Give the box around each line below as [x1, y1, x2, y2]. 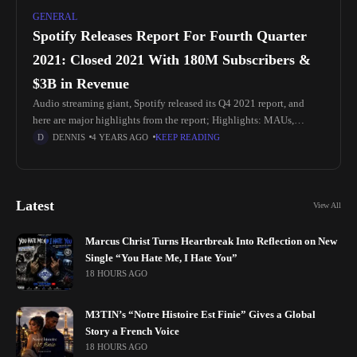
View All [313, 201, 341, 210]
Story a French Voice [85, 325, 179, 337]
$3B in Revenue [33, 75, 129, 92]
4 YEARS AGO [92, 131, 149, 142]
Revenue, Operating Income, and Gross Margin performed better [33, 131, 308, 143]
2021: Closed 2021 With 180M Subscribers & [33, 51, 311, 68]
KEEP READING [155, 131, 220, 142]
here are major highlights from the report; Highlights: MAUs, [33, 114, 294, 126]
